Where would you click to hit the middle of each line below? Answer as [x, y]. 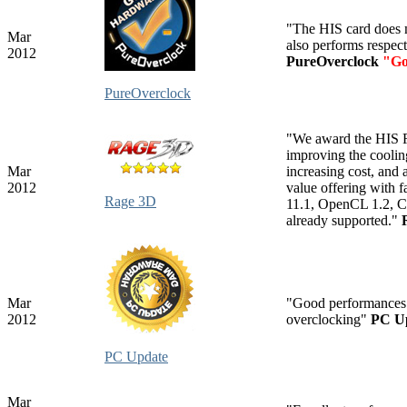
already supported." [344, 220]
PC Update [136, 356]
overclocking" [328, 319]
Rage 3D [130, 201]
